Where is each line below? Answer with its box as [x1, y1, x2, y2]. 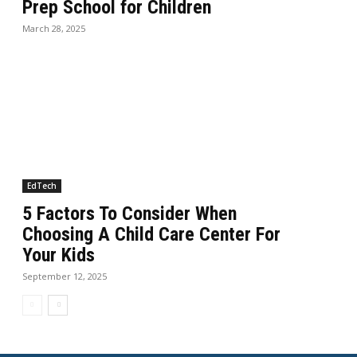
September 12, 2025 [22, 270, 108, 283]
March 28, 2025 [22, 22, 86, 35]
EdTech [27, 180, 57, 192]
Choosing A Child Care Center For [22, 223, 281, 246]
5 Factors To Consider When [22, 202, 237, 226]
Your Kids [22, 244, 96, 267]
